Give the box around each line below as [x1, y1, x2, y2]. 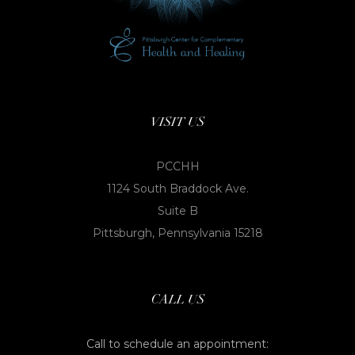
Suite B [157, 203, 198, 218]
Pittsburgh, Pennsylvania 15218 [92, 225, 263, 240]
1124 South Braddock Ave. [106, 181, 249, 196]
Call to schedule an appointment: [86, 336, 269, 351]
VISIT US [151, 113, 204, 130]
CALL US [151, 290, 204, 307]
